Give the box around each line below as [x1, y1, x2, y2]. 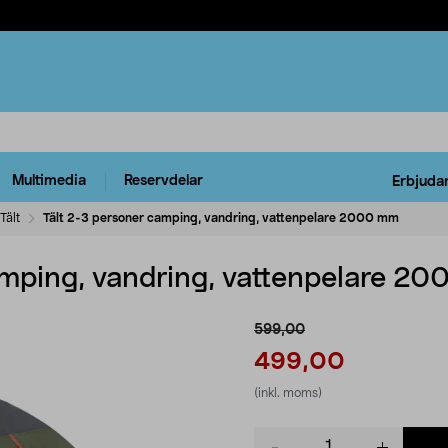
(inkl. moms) [254, 386, 322, 399]
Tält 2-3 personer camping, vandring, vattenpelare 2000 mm [43, 211, 399, 224]
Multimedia [12, 174, 86, 189]
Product [253, 428, 306, 443]
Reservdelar [124, 174, 203, 189]
